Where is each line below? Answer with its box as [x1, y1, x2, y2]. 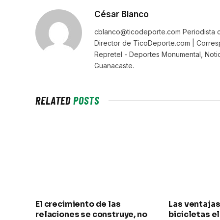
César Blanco [94, 9, 149, 19]
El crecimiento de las [35, 198, 121, 209]
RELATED [35, 93, 74, 107]
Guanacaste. [94, 61, 134, 70]
